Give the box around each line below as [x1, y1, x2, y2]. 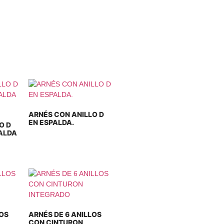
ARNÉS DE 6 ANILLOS [28, 210, 102, 218]
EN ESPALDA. [28, 118, 74, 126]
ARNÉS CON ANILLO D [28, 110, 104, 118]
